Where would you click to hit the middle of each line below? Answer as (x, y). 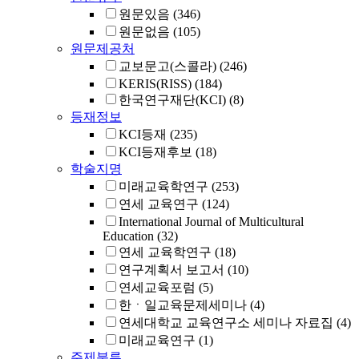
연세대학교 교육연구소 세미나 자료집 (226, 323)
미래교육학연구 (163, 186)
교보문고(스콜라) (167, 66)
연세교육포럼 (157, 287)
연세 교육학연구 (165, 252)
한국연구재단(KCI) (172, 100)
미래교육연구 (157, 340)
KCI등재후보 (155, 152)
